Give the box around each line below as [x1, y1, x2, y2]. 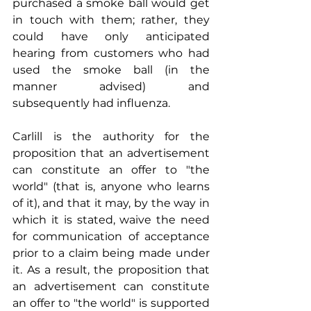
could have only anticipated [12, 29, 210, 43]
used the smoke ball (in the [12, 62, 210, 76]
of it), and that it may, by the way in [12, 196, 210, 210]
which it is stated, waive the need [12, 212, 210, 226]
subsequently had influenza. [12, 96, 170, 110]
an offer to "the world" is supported [12, 296, 210, 310]
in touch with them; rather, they [12, 12, 210, 26]
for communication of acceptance [12, 229, 210, 243]
